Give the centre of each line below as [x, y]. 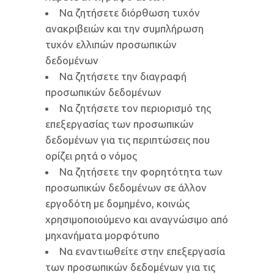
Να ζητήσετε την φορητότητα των [141, 172]
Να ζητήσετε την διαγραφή [123, 76]
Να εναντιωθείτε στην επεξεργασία [142, 251]
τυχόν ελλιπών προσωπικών [111, 44]
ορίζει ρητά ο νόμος [91, 156]
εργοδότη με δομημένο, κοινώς [117, 203]
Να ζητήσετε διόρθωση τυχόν [130, 13]
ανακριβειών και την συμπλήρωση [124, 28]
